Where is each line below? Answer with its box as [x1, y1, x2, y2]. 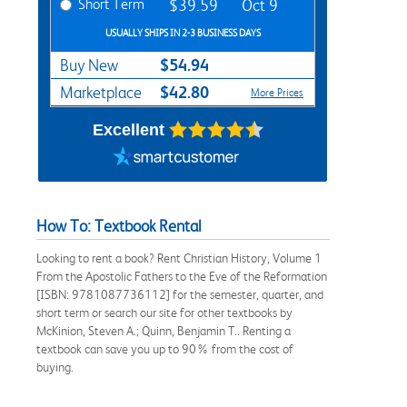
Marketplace [60, 83, 142, 102]
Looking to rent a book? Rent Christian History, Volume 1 [36, 250, 322, 265]
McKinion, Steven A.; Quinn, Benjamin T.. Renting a [36, 323, 291, 338]
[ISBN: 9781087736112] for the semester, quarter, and [36, 286, 323, 302]
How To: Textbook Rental [36, 216, 202, 235]
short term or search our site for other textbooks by [36, 304, 293, 320]
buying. [36, 359, 74, 374]
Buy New [60, 55, 118, 74]
